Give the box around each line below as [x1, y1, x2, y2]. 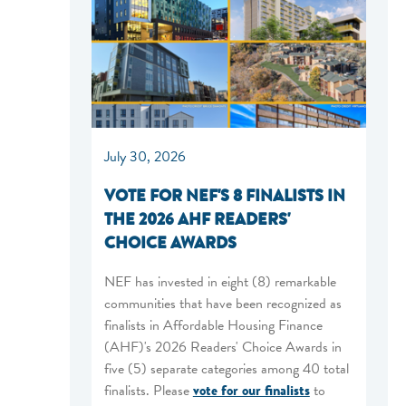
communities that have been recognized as [103, 292, 342, 314]
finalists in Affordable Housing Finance [103, 314, 323, 336]
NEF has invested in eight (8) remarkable [103, 270, 336, 293]
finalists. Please [103, 379, 193, 401]
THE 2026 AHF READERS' [103, 207, 290, 231]
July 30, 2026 [103, 145, 186, 168]
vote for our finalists [192, 379, 310, 401]
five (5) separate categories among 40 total [103, 357, 349, 380]
